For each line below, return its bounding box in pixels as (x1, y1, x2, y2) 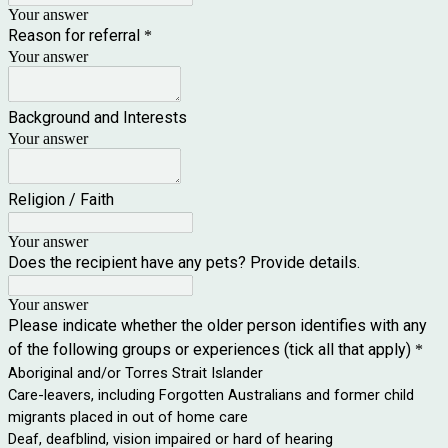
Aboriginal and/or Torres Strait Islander (8, 363, 263, 382)
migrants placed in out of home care (8, 407, 248, 426)
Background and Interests (8, 107, 187, 127)
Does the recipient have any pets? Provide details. (8, 252, 364, 272)
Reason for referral (8, 25, 140, 45)
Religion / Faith (8, 189, 114, 209)
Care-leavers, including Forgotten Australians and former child (8, 385, 414, 404)
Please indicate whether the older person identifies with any (8, 315, 427, 335)
